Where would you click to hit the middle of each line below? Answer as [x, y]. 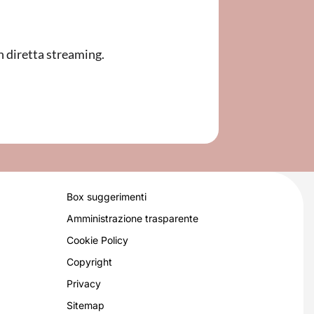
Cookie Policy [97, 240]
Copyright [89, 261]
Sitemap [85, 305]
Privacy [83, 283]
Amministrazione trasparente [132, 218]
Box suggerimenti [106, 196]
